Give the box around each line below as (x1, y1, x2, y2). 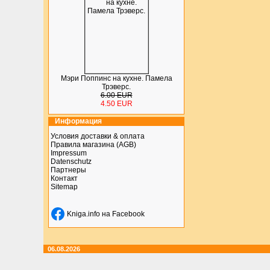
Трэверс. (102, 83, 131, 91)
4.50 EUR (100, 99, 133, 108)
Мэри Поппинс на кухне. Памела (60, 74, 172, 83)
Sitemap (51, 183, 78, 191)
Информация (55, 117, 102, 125)
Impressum (51, 149, 87, 157)
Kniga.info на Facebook (67, 210, 145, 218)
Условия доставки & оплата (51, 132, 145, 140)
